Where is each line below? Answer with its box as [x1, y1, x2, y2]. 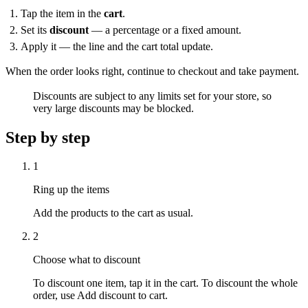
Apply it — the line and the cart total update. [21, 41, 214, 53]
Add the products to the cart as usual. [33, 207, 193, 219]
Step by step [5, 128, 90, 146]
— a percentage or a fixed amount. [89, 24, 242, 36]
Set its [21, 24, 50, 36]
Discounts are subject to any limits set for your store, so [33, 89, 272, 102]
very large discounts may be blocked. [33, 102, 194, 114]
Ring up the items [33, 184, 109, 196]
